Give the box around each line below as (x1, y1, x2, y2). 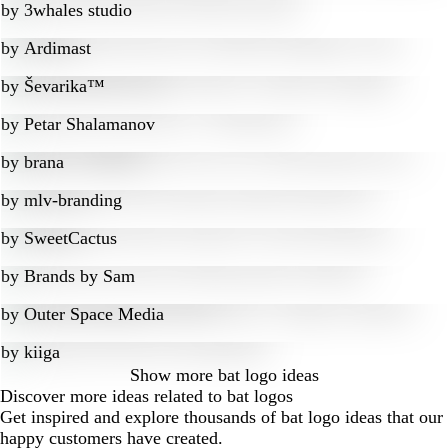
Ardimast (24, 38, 91, 58)
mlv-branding (24, 190, 122, 210)
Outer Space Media (24, 304, 164, 324)
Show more (129, 365, 213, 386)
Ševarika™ (24, 76, 105, 96)
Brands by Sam (24, 266, 135, 286)
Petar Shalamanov (24, 114, 155, 134)
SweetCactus (24, 228, 117, 248)
